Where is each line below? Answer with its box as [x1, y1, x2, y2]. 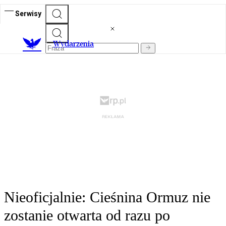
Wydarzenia [53, 39, 94, 49]
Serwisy [15, 9, 41, 18]
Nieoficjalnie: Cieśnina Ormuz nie [4, 189, 210, 206]
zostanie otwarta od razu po [4, 207, 170, 224]
